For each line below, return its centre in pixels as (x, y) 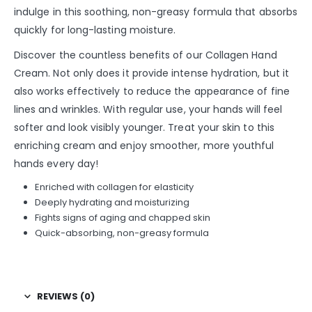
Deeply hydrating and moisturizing (112, 202)
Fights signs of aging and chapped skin (122, 217)
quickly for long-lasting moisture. (95, 30)
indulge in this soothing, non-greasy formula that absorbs (156, 11)
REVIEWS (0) (66, 296)
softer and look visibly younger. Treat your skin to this (144, 127)
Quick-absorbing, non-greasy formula (122, 233)
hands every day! (56, 163)
